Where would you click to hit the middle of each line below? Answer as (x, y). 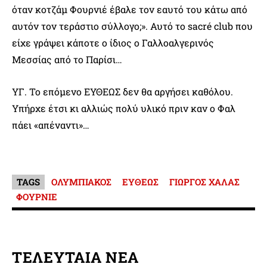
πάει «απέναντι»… (51, 125)
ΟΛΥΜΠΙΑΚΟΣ (81, 181)
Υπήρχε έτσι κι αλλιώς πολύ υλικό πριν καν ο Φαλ (124, 108)
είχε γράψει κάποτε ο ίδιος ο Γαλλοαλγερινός (113, 42)
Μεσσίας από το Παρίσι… (67, 59)
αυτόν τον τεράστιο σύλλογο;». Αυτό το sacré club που (132, 26)
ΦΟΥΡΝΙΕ (37, 196)
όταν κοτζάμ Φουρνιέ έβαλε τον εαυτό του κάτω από (130, 9)
